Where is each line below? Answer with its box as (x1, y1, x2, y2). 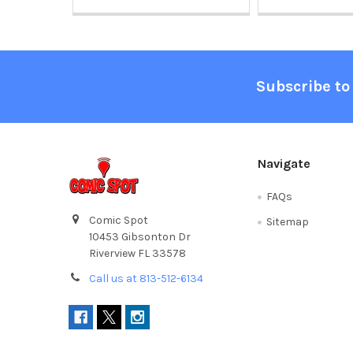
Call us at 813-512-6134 (88, 271, 203, 285)
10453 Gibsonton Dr (88, 229, 191, 243)
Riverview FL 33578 (88, 246, 186, 260)
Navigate (258, 155, 311, 171)
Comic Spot (88, 213, 148, 227)
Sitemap (266, 214, 310, 229)
